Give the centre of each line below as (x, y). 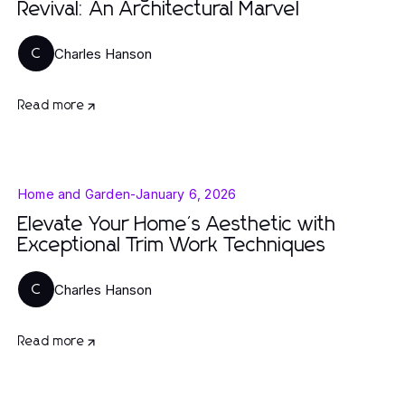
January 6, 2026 (186, 194)
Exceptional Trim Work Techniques (172, 246)
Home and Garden (74, 194)
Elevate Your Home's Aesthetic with (177, 225)
